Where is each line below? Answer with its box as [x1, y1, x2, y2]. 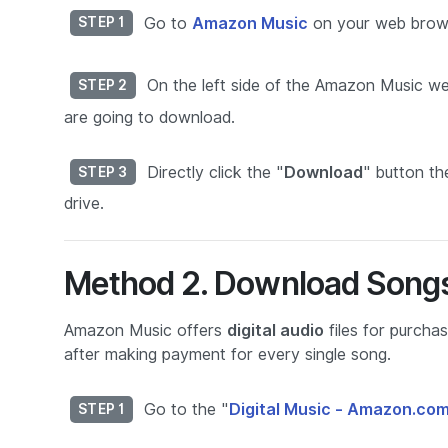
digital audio [227, 321, 324, 341]
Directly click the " [141, 162, 284, 182]
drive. [64, 194, 104, 214]
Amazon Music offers [64, 321, 227, 341]
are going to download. [64, 107, 235, 127]
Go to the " [138, 400, 229, 420]
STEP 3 [78, 163, 128, 180]
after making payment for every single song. [64, 345, 391, 365]
